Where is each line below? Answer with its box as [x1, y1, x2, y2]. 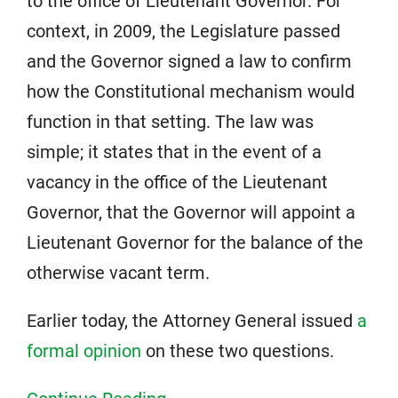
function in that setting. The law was [27, 111, 314, 133]
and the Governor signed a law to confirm [27, 51, 352, 73]
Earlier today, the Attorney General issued [27, 310, 357, 332]
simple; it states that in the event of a [27, 141, 322, 163]
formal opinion [27, 340, 141, 362]
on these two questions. [141, 340, 334, 362]
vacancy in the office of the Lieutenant [27, 171, 328, 194]
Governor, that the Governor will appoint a [27, 202, 355, 224]
